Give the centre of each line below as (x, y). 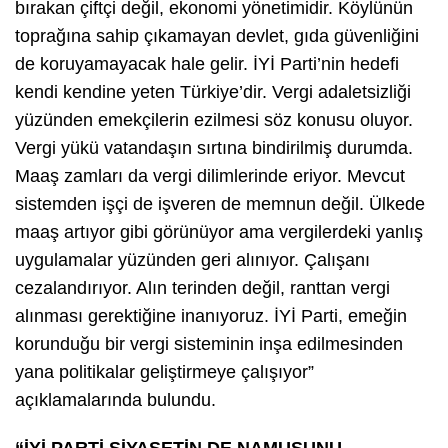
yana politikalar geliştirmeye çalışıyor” (164, 371)
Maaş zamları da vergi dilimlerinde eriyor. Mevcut (210, 175)
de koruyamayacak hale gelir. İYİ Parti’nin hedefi (207, 63)
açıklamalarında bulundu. (118, 399)
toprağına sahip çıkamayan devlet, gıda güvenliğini (217, 35)
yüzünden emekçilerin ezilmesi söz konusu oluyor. (214, 119)
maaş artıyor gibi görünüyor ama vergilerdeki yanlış (219, 231)
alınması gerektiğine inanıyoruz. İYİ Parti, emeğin (211, 315)
